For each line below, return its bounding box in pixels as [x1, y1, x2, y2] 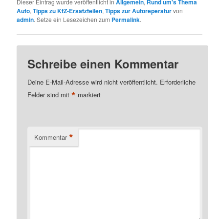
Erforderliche [160, 77, 196, 87]
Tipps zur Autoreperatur [105, 6, 172, 16]
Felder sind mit [27, 89, 72, 99]
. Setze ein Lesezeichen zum [34, 15, 112, 24]
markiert [76, 89, 101, 99]
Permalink [111, 15, 140, 24]
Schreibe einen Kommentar [27, 55, 179, 72]
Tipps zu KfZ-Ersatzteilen [33, 6, 103, 16]
